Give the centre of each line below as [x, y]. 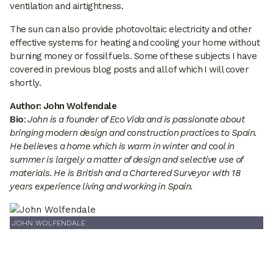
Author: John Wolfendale [63, 106]
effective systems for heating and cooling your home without [135, 43]
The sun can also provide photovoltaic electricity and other [131, 30]
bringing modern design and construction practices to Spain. [133, 133]
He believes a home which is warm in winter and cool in [122, 147]
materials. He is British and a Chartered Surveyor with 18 [125, 173]
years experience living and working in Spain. [101, 187]
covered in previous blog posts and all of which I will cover [129, 70]
